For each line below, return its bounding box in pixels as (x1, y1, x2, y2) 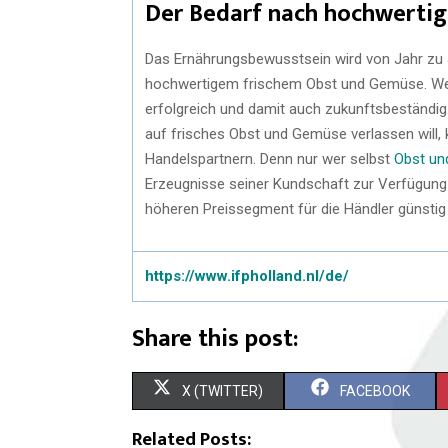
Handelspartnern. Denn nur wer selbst (145, 149, 394, 168)
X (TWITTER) (182, 382, 263, 399)
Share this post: (132, 318, 298, 359)
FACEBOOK (339, 382, 410, 399)
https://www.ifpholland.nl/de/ (145, 266, 349, 285)
